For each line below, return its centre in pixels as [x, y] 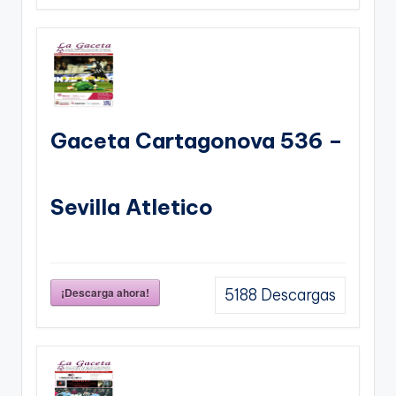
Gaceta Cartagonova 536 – [197, 140]
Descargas [297, 295]
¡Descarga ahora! [105, 292]
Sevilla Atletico [132, 206]
